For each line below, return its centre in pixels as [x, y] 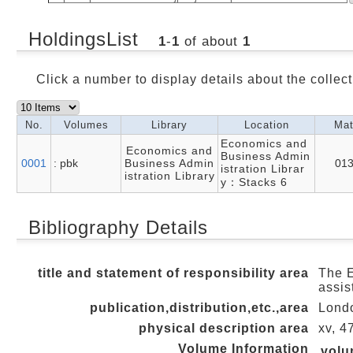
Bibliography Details [118, 227]
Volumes [86, 125]
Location [266, 125]
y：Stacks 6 [254, 182]
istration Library [169, 176]
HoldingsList [87, 39]
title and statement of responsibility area [173, 273]
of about [211, 41]
